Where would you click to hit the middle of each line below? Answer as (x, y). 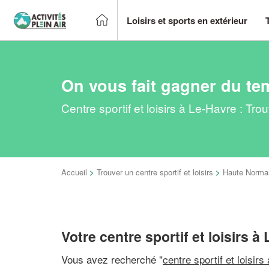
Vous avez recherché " (112, 259)
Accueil (74, 172)
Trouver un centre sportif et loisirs (155, 172)
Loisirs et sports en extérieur (187, 20)
